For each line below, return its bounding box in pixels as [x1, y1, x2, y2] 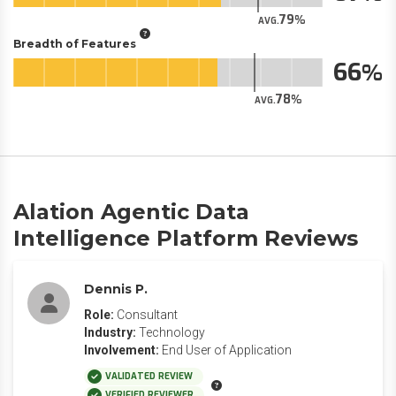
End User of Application [162, 343, 292, 357]
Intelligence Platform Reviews [13, 225, 358, 251]
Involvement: [84, 343, 159, 357]
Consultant [117, 308, 178, 322]
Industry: [84, 325, 136, 339]
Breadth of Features [13, 36, 136, 50]
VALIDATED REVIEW [105, 370, 193, 382]
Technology [139, 325, 205, 339]
